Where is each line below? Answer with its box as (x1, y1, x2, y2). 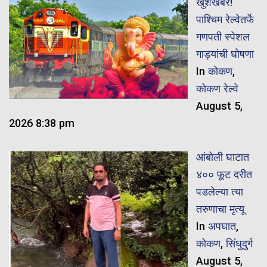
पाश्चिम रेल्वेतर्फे (195, 13, 254, 26)
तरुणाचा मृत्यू (195, 202, 244, 215)
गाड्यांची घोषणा (195, 48, 254, 61)
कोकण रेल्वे (195, 82, 238, 95)
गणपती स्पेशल (195, 30, 250, 44)
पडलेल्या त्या (195, 185, 243, 198)
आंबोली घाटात (195, 150, 249, 163)
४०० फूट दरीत (195, 167, 252, 181)
